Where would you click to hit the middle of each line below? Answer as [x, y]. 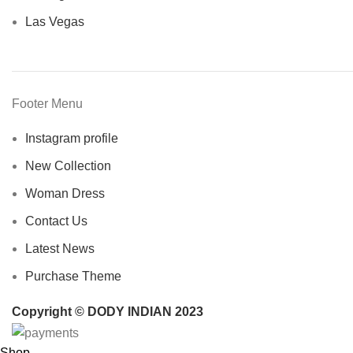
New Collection [68, 166]
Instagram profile [72, 139]
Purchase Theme [73, 277]
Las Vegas [55, 22]
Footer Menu [47, 104]
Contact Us [56, 221]
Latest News [60, 249]
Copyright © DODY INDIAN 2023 [108, 312]
